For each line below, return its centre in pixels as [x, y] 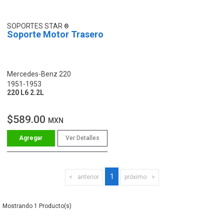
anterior [88, 177]
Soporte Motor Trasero [55, 34]
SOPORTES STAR [35, 26]
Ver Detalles [82, 138]
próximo [135, 177]
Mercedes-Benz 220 [39, 74]
